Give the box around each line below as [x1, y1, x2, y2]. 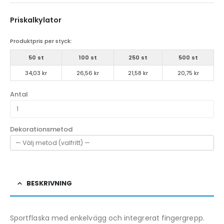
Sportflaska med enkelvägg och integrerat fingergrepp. [10, 212, 204, 223]
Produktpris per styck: [10, 37, 72, 45]
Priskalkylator [10, 15, 61, 25]
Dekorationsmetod [10, 124, 72, 134]
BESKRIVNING [26, 178, 72, 188]
